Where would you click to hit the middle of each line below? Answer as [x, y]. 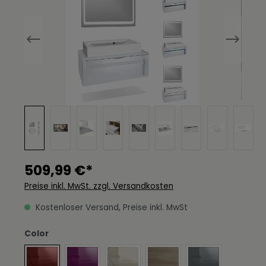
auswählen [73, 233]
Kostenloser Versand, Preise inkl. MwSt [110, 208]
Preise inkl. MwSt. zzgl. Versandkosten [99, 186]
